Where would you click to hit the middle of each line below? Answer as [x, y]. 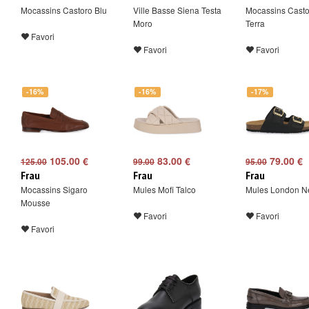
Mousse [36, 202]
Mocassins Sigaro [54, 189]
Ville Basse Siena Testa [177, 10]
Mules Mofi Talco [165, 189]
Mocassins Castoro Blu [64, 10]
